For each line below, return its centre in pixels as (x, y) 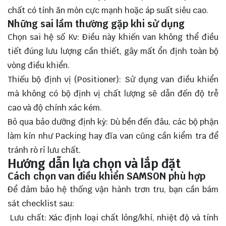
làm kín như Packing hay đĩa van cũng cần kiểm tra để (113, 136)
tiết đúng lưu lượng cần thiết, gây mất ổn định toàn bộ (113, 51)
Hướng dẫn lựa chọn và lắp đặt (94, 164)
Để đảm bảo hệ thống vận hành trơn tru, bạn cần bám (113, 190)
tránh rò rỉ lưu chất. (44, 150)
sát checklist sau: (41, 204)
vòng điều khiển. (39, 66)
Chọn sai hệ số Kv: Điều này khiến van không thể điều (113, 37)
